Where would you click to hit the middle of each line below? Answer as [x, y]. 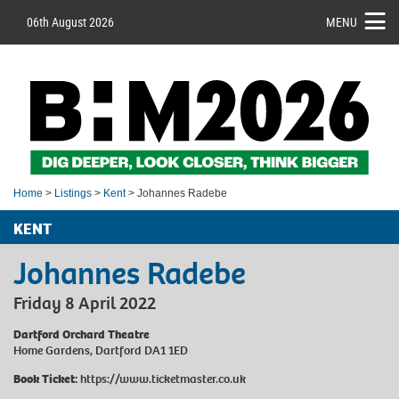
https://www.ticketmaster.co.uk [163, 379]
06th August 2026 [70, 22]
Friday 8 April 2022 [85, 303]
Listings [73, 193]
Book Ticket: [45, 379]
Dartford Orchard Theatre [81, 334]
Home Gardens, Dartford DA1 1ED [101, 350]
